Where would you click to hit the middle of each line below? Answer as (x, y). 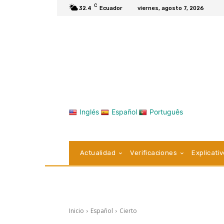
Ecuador (111, 8)
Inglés (89, 112)
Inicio (76, 211)
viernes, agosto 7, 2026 (171, 8)
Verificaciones (154, 153)
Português (166, 112)
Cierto (128, 211)
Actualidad (98, 153)
